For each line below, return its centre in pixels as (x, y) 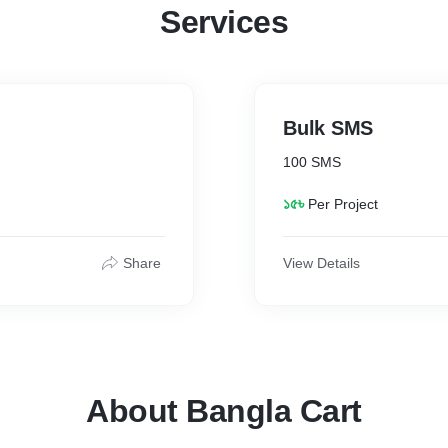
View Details (321, 263)
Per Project (343, 204)
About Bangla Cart (224, 411)
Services (224, 22)
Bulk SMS (328, 128)
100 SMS (312, 162)
